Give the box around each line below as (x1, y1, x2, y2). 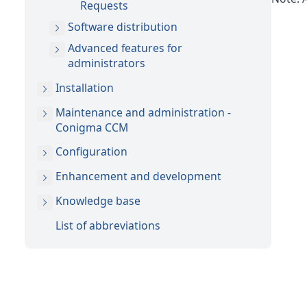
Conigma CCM (56, 119, 128, 135)
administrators (68, 56, 145, 71)
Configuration (56, 144, 127, 159)
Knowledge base (56, 193, 140, 208)
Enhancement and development (56, 169, 221, 184)
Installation (56, 79, 114, 95)
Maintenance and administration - (56, 104, 231, 120)
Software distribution (68, 19, 177, 34)
